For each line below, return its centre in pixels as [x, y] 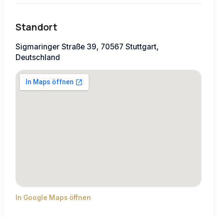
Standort [36, 27]
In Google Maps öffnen [53, 198]
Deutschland [38, 58]
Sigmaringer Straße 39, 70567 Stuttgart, [87, 47]
